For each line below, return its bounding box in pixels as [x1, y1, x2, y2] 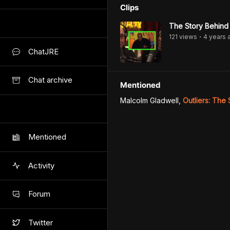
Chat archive [28, 75, 72, 85]
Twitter [28, 217, 53, 227]
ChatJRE [28, 46, 59, 56]
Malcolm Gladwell [120, 96, 179, 105]
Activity [28, 160, 54, 170]
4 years [203, 33, 226, 41]
